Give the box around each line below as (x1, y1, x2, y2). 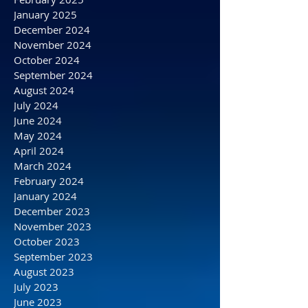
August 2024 (14, 131, 74, 145)
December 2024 (14, 71, 90, 85)
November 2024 (14, 86, 91, 100)
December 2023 (14, 252, 90, 266)
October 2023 (14, 283, 80, 296)
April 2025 (14, 10, 64, 24)
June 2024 (14, 162, 62, 175)
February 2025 (14, 41, 84, 54)
